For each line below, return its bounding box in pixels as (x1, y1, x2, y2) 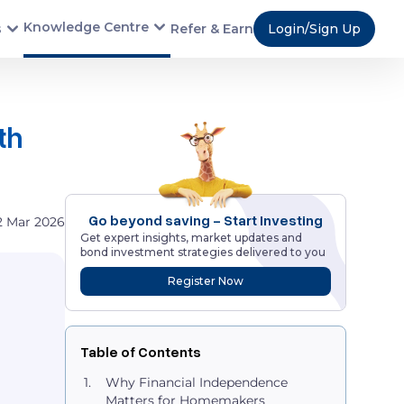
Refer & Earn (170, 21, 253, 37)
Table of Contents (80, 343, 201, 361)
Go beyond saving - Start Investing (88, 211, 323, 229)
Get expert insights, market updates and (80, 231, 302, 244)
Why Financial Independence (106, 374, 288, 390)
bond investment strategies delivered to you (80, 245, 326, 259)
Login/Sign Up (268, 21, 361, 37)
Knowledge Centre (23, 19, 149, 35)
